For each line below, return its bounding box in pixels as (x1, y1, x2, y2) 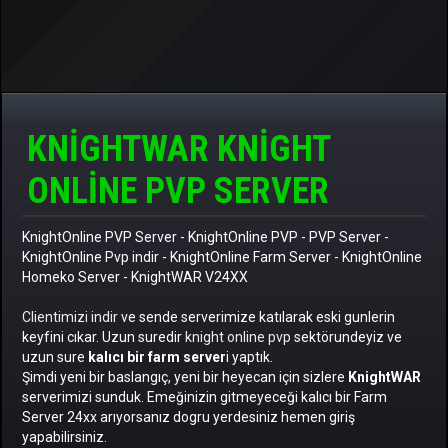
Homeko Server (22, 269, 123, 285)
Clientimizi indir (22, 309, 118, 325)
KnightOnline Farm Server (170, 249, 331, 265)
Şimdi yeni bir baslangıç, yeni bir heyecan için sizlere (22, 369, 348, 385)
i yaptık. (226, 349, 273, 365)
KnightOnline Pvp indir (22, 249, 159, 265)
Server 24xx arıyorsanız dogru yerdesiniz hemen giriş (22, 409, 355, 425)
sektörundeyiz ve (291, 329, 402, 345)
